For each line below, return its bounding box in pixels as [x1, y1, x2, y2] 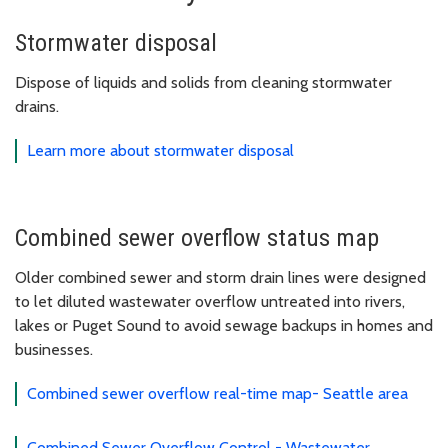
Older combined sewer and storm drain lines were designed [15, 267, 426, 287]
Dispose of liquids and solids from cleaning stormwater [15, 72, 392, 92]
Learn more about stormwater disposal [27, 140, 294, 160]
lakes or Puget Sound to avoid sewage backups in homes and [15, 315, 433, 335]
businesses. [15, 339, 93, 359]
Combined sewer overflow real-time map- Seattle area [27, 383, 408, 403]
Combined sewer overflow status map [15, 223, 379, 252]
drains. [15, 96, 59, 116]
